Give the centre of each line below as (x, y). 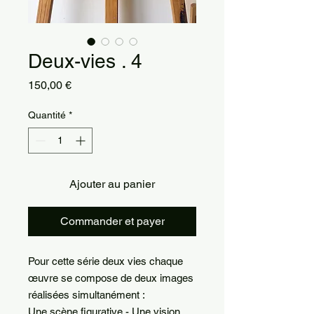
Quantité (47, 115)
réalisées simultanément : (87, 295)
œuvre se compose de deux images (111, 278)
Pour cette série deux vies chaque (105, 261)
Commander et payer (112, 221)
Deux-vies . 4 (85, 61)
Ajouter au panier (112, 184)
